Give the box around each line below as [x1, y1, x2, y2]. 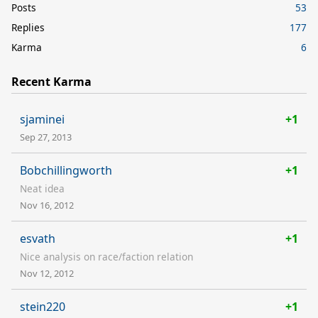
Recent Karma [11, 73, 92, 89]
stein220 [20, 298, 65, 314]
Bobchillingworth [20, 162, 112, 178]
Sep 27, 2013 [20, 130, 72, 143]
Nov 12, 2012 [20, 266, 74, 280]
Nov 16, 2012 [20, 198, 74, 212]
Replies [11, 20, 45, 34]
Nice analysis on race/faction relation [20, 249, 193, 263]
